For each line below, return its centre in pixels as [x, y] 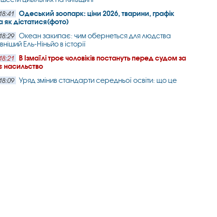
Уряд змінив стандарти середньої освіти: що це [98, 80]
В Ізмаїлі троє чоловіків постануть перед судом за [103, 58]
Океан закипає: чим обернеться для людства [95, 36]
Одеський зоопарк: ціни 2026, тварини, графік [97, 13]
